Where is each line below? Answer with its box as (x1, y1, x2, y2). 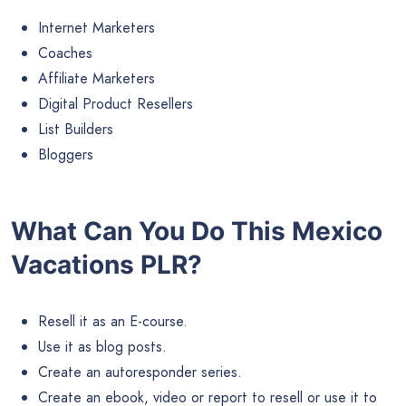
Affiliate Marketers (38, 68, 155, 90)
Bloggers (38, 144, 93, 166)
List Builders (38, 119, 113, 140)
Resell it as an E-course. (38, 310, 188, 332)
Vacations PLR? (11, 249, 202, 281)
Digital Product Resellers (38, 93, 193, 115)
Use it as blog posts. (38, 335, 167, 357)
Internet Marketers (38, 17, 155, 39)
